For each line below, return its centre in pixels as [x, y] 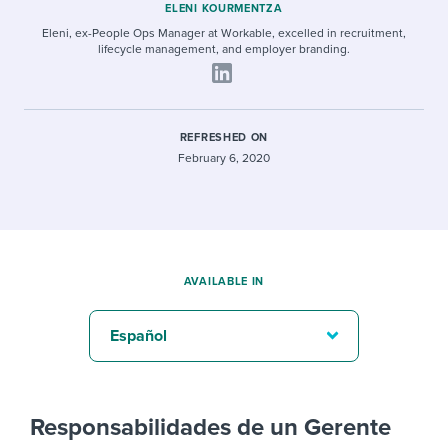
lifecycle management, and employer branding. [224, 49]
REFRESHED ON [224, 137]
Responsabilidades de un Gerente [210, 427]
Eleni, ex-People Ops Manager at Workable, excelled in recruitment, [224, 33]
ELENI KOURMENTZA [224, 8]
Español [138, 336]
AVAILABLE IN [224, 281]
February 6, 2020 [224, 158]
